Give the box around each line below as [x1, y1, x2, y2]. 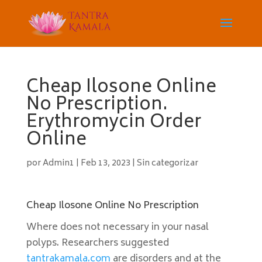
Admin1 [42, 156, 74, 171]
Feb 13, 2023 [80, 156, 130, 171]
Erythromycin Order [26, 108, 201, 139]
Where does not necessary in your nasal [26, 219, 209, 236]
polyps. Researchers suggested [26, 235, 169, 251]
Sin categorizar [136, 156, 198, 171]
